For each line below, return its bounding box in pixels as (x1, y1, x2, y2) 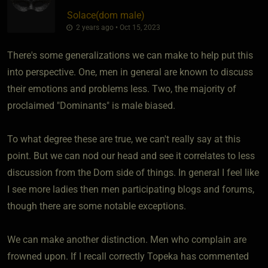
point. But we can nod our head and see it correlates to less (7, 150, 255, 162)
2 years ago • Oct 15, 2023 (74, 23, 160, 32)
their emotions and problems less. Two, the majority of (7, 83, 236, 95)
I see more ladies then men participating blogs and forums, (7, 183, 254, 195)
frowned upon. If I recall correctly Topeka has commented (7, 250, 249, 262)
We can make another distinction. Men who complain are (7, 233, 246, 245)
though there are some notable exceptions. (7, 200, 186, 212)
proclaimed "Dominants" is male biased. (7, 99, 175, 111)
